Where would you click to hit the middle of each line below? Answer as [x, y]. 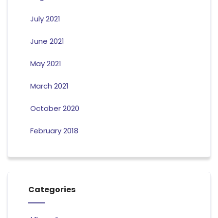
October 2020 [54, 109]
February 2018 [54, 131]
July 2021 [45, 19]
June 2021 [47, 41]
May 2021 [45, 64]
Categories [52, 190]
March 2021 [49, 86]
